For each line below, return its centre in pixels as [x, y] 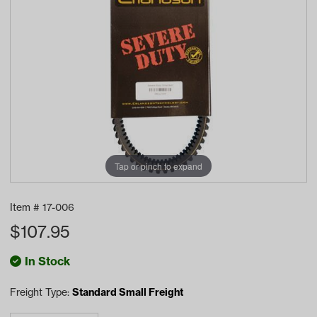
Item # [26, 207]
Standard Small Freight [128, 292]
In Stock [47, 261]
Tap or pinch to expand [158, 166]
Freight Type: [41, 292]
